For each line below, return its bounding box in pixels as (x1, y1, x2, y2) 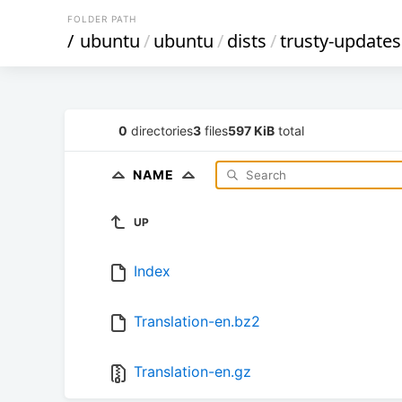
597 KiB (228, 122, 275, 138)
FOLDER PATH (67, 13, 136, 24)
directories (127, 122, 193, 138)
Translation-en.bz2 (134, 312, 260, 331)
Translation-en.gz (134, 363, 251, 381)
